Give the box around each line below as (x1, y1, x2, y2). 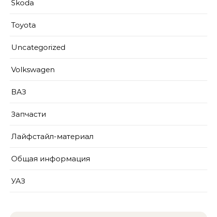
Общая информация (11, 154, 90, 163)
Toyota (11, 20, 36, 30)
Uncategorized (11, 43, 65, 52)
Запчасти (11, 109, 46, 119)
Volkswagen (11, 65, 55, 74)
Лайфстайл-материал (11, 132, 93, 141)
